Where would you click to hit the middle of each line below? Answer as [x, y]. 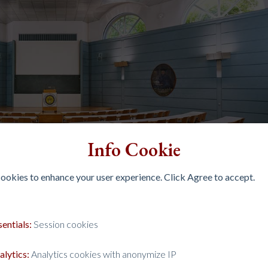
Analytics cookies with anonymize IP [103, 254]
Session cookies [65, 224]
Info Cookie [134, 149]
